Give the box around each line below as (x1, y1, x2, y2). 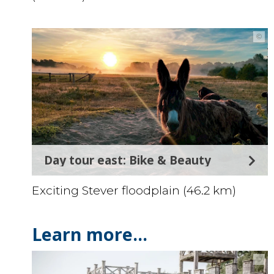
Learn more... (32, 222, 147, 246)
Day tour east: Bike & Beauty (44, 152, 211, 169)
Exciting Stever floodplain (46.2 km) (32, 183, 236, 198)
